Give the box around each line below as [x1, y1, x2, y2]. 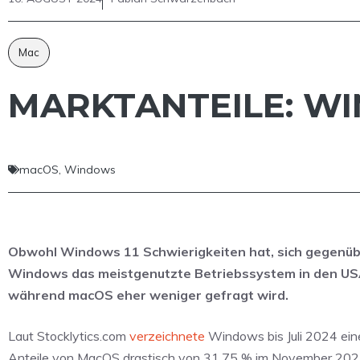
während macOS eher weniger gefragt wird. [8, 286, 288, 303]
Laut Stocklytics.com [8, 327, 129, 344]
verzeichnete [129, 327, 205, 344]
